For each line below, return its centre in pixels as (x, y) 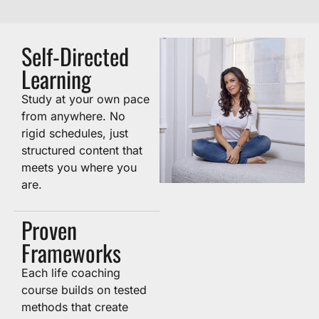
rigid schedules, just (75, 133)
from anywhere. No (73, 116)
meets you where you (79, 167)
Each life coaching (71, 273)
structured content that (82, 150)
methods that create (75, 307)
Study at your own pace (85, 99)
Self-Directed (75, 56)
